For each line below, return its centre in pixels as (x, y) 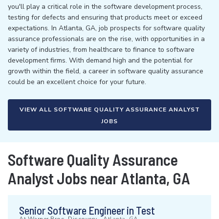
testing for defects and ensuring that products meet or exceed (105, 17)
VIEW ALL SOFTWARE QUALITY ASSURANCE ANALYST (109, 109)
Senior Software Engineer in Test (87, 210)
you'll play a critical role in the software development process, (105, 7)
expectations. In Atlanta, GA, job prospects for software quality (106, 28)
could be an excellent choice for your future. (77, 82)
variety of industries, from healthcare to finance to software (101, 50)
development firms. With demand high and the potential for (100, 60)
